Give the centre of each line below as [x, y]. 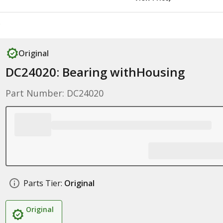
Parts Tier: [43, 183]
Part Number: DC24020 [54, 93]
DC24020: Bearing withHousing [95, 72]
